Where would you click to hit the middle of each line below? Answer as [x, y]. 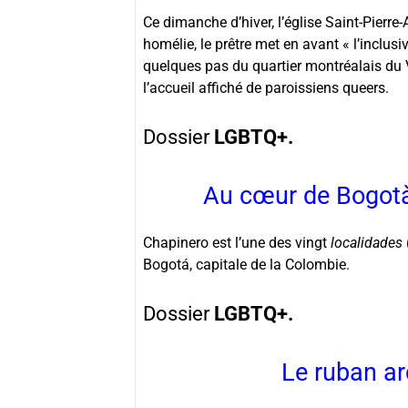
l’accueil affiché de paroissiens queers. [266, 87]
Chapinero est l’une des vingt [237, 242]
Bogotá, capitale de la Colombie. [246, 264]
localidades [367, 242]
